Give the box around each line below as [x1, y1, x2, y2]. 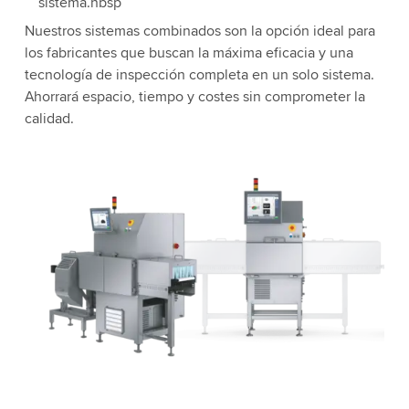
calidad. [24, 109, 74, 128]
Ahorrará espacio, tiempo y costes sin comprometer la [24, 87, 365, 106]
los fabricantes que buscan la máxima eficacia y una [24, 43, 353, 62]
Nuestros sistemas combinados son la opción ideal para [24, 21, 375, 40]
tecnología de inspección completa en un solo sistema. [24, 65, 374, 84]
